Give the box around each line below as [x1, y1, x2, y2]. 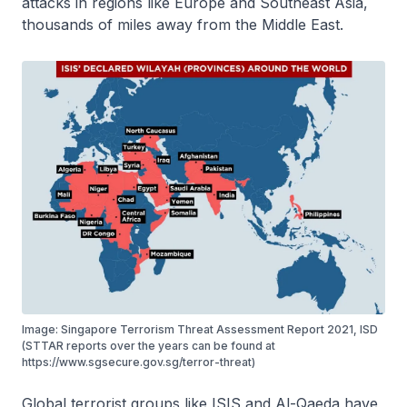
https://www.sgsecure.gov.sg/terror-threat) [22, 355, 255, 370]
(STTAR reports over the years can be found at [22, 339, 275, 353]
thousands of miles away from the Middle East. [22, 15, 343, 34]
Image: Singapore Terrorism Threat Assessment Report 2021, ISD [22, 323, 378, 337]
